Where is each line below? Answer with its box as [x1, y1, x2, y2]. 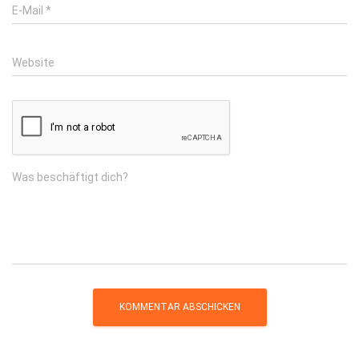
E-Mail [12, 4, 46, 17]
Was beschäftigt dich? [12, 171, 128, 184]
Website [12, 56, 54, 69]
